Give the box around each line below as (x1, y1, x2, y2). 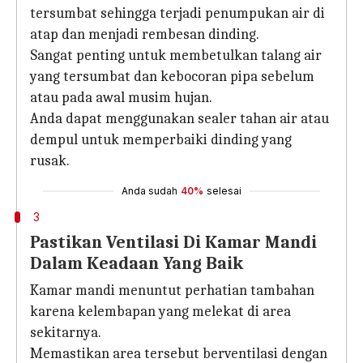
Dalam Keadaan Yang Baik (30, 253, 243, 274)
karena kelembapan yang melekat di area (30, 303, 291, 320)
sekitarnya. (30, 324, 101, 341)
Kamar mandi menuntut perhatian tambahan (30, 282, 314, 299)
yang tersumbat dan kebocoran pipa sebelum (30, 68, 314, 85)
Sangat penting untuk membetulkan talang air (30, 47, 322, 64)
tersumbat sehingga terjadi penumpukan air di (30, 5, 325, 22)
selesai (207, 185, 241, 197)
